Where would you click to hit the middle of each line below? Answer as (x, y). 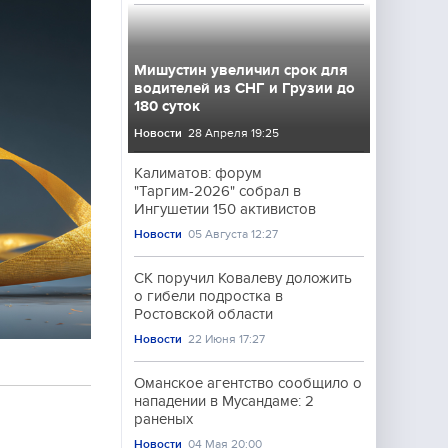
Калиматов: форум (198, 173)
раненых (163, 419)
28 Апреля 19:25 (234, 133)
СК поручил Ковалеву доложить (243, 278)
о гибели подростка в (208, 296)
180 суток (167, 106)
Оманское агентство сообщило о (248, 383)
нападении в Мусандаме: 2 (224, 401)
